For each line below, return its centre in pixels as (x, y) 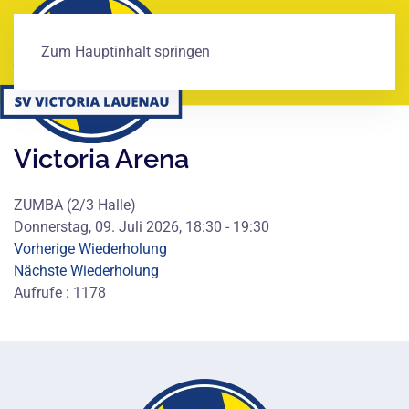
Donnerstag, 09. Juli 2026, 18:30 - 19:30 (142, 227)
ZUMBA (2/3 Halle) (75, 205)
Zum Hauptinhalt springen (126, 52)
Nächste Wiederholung (86, 271)
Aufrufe (38, 293)
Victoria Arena (101, 159)
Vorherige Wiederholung (90, 249)
